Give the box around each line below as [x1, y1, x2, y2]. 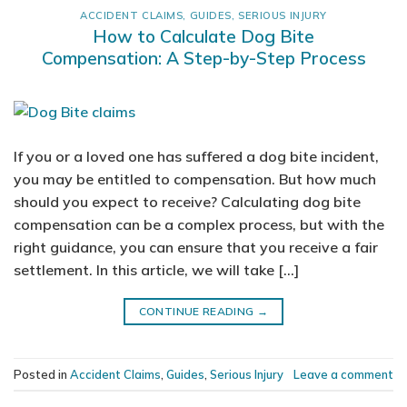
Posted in [14, 366, 70, 382]
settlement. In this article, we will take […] [14, 261, 299, 280]
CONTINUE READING [138, 304, 257, 319]
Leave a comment [293, 366, 393, 382]
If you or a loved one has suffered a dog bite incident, [14, 147, 379, 166]
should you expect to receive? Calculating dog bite [14, 193, 361, 212]
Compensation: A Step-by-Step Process [41, 47, 366, 70]
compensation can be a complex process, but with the [14, 215, 384, 234]
